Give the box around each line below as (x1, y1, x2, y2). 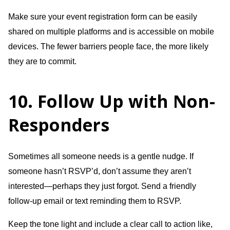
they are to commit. (8, 56, 76, 66)
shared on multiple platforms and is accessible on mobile (8, 27, 214, 36)
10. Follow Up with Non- (8, 89, 215, 113)
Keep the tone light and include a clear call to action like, (8, 219, 213, 228)
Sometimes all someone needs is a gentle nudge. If (8, 151, 194, 161)
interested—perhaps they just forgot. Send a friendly (8, 181, 196, 190)
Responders (8, 112, 109, 137)
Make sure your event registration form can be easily (8, 12, 197, 21)
